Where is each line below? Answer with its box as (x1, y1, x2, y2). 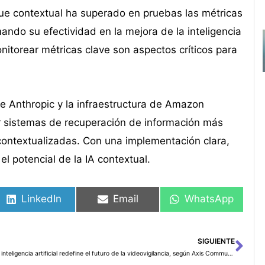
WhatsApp (185, 193, 234, 205)
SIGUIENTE (197, 236, 235, 245)
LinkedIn (21, 193, 62, 205)
